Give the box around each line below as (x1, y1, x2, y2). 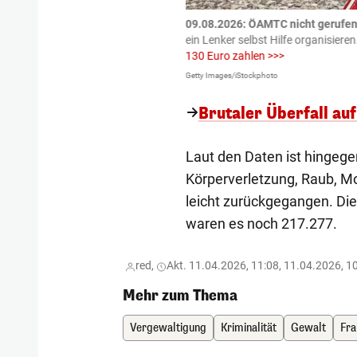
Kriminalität (221, 320, 277, 336)
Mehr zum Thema (123, 286, 238, 306)
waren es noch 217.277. (185, 215, 337, 233)
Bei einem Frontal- (74, 33, 163, 47)
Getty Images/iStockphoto (185, 71, 278, 80)
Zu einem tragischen (21, 18, 124, 31)
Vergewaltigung (130, 320, 207, 336)
